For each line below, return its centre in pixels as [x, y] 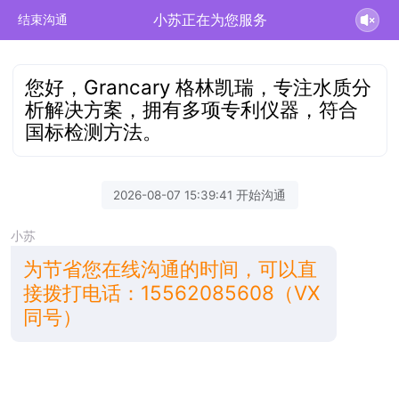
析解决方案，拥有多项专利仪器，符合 [192, 109]
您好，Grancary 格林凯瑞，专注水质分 [199, 86]
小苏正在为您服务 [211, 20]
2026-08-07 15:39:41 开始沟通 [199, 195]
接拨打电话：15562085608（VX [171, 292]
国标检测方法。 [94, 131]
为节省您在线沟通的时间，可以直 [170, 268]
